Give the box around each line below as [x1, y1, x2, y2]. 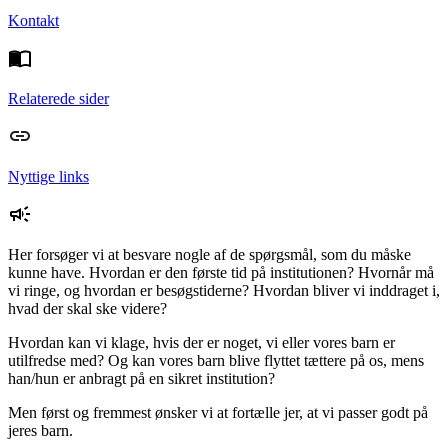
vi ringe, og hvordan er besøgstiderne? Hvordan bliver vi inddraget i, [8, 282, 440, 300]
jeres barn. [8, 422, 73, 440]
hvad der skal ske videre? [8, 300, 167, 318]
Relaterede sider [8, 90, 109, 108]
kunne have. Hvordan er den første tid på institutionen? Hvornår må [8, 264, 434, 282]
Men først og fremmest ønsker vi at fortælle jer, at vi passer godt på [8, 404, 428, 422]
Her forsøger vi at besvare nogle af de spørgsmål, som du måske [8, 246, 411, 264]
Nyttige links [8, 168, 89, 186]
